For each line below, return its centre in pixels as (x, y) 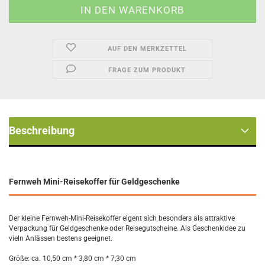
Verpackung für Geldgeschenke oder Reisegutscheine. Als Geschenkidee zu (127, 228)
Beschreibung (42, 130)
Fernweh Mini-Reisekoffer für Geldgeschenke (94, 182)
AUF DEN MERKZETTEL (147, 49)
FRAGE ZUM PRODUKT (147, 70)
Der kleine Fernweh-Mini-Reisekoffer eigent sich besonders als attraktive (122, 218)
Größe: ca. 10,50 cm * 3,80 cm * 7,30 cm (72, 258)
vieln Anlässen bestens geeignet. (61, 238)
